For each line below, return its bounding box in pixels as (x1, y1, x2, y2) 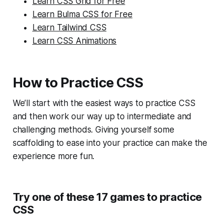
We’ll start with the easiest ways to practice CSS (12, 98, 195, 108)
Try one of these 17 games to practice (12, 190, 202, 203)
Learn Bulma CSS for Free (32, 9, 133, 19)
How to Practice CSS (12, 74, 143, 91)
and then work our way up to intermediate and (12, 111, 192, 121)
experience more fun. (12, 151, 95, 161)
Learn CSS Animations (32, 35, 117, 46)
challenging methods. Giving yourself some (12, 124, 174, 135)
